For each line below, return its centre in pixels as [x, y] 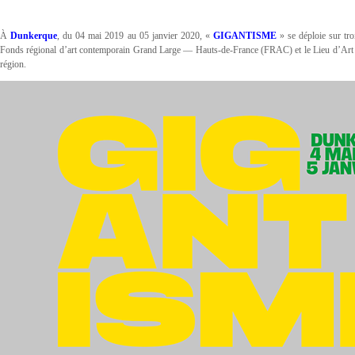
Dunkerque [34, 36]
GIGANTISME [245, 36]
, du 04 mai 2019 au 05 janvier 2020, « [136, 36]
